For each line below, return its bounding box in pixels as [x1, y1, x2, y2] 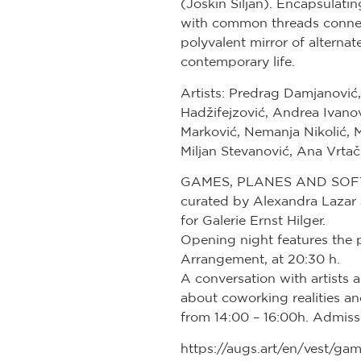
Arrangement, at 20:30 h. [180, 251, 340, 267]
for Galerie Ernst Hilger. [180, 213, 326, 228]
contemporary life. [180, 54, 295, 69]
